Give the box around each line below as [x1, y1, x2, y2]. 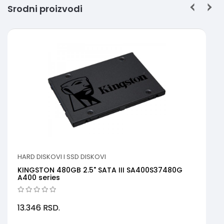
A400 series [17, 172, 60, 182]
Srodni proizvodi [7, 2, 82, 15]
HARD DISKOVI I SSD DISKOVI [17, 151, 106, 161]
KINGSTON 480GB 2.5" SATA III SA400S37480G [17, 164, 182, 175]
